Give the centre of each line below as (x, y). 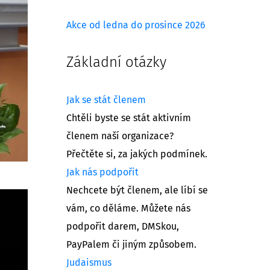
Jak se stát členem (106, 100)
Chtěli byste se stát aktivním (129, 118)
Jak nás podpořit (102, 172)
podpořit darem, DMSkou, (123, 226)
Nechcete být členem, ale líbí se (137, 190)
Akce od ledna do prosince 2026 (136, 25)
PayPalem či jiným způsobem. (131, 244)
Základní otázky (116, 62)
